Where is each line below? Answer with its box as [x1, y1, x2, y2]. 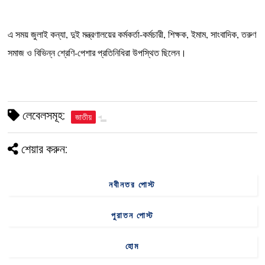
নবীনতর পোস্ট [109, 180, 156, 190]
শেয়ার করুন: [21, 142, 68, 157]
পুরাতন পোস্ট [111, 211, 154, 221]
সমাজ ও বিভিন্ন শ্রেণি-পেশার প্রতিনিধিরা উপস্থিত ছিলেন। [8, 46, 187, 59]
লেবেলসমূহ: [20, 108, 66, 123]
